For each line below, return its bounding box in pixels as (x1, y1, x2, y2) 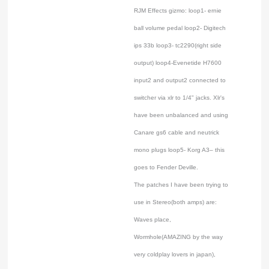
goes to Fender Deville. (134, 164, 199, 171)
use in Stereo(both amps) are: (134, 199, 217, 205)
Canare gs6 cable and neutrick (134, 129, 220, 136)
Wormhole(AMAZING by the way (134, 234, 223, 240)
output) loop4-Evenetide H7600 (134, 59, 222, 66)
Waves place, (134, 216, 172, 223)
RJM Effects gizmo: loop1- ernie (134, 7, 222, 14)
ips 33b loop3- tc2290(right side (134, 42, 222, 49)
